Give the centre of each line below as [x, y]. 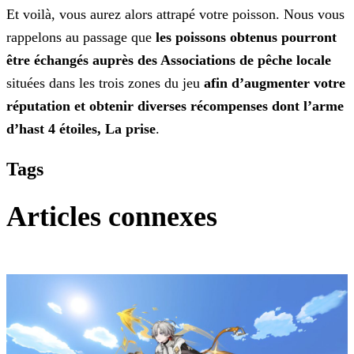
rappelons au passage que [81, 38]
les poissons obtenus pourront [246, 38]
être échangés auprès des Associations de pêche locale [169, 60]
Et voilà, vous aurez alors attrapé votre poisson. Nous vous [175, 15]
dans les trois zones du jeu [124, 83]
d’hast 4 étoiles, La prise [81, 129]
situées [26, 83]
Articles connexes [112, 217]
